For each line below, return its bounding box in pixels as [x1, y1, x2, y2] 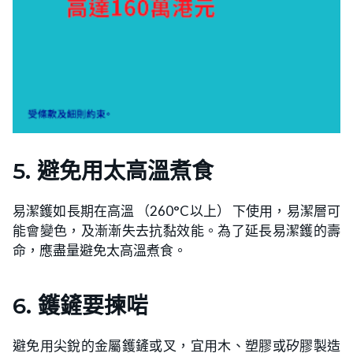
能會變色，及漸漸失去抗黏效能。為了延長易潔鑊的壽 [13, 221, 340, 239]
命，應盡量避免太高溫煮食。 [13, 241, 187, 258]
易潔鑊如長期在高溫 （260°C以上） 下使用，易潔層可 [13, 202, 340, 219]
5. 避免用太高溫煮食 [13, 157, 214, 184]
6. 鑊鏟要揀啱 [13, 292, 148, 319]
